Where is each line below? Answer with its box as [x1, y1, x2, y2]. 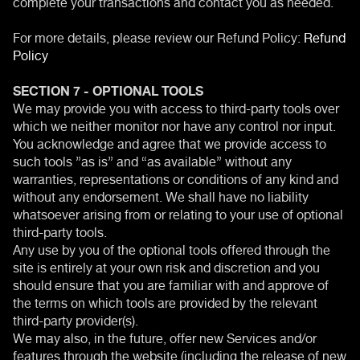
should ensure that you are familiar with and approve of [13, 271, 329, 296]
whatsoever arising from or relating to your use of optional [13, 200, 343, 225]
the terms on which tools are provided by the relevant [13, 288, 317, 313]
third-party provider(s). [13, 306, 138, 331]
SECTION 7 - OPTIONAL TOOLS [13, 76, 203, 101]
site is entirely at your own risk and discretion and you [13, 253, 320, 278]
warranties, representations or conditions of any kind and [13, 165, 338, 190]
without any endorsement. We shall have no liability [13, 182, 309, 207]
